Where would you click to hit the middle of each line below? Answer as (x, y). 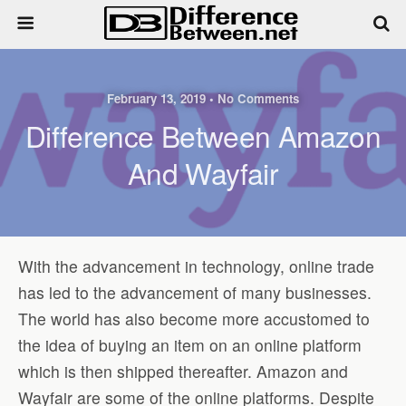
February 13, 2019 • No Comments (203, 98)
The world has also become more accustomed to (194, 318)
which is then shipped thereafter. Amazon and (183, 371)
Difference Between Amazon (203, 135)
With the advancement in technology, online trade (196, 266)
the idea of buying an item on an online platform (190, 344)
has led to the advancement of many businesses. (195, 292)
